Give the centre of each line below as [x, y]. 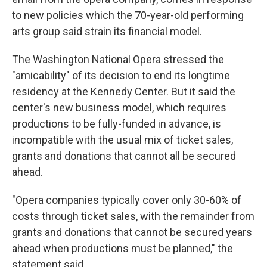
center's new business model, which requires [119, 108]
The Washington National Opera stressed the [118, 59]
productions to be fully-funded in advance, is [117, 124]
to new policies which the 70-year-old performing [128, 15]
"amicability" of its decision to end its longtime [121, 75]
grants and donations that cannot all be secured [124, 156]
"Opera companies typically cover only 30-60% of [127, 200]
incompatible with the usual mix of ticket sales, [122, 140]
